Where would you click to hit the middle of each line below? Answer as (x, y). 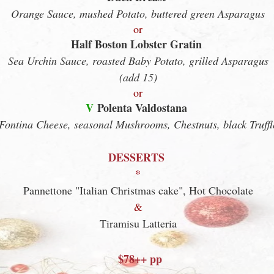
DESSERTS (136, 157)
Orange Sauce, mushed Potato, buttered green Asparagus (138, 13)
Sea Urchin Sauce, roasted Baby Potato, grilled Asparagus (138, 61)
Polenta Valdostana (142, 108)
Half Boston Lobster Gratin (136, 44)
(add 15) (138, 77)
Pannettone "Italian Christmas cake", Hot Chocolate (138, 190)
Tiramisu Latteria (138, 223)
